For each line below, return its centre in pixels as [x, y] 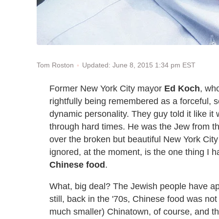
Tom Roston [55, 65]
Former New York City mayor [107, 88]
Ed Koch [182, 88]
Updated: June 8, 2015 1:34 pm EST [139, 65]
